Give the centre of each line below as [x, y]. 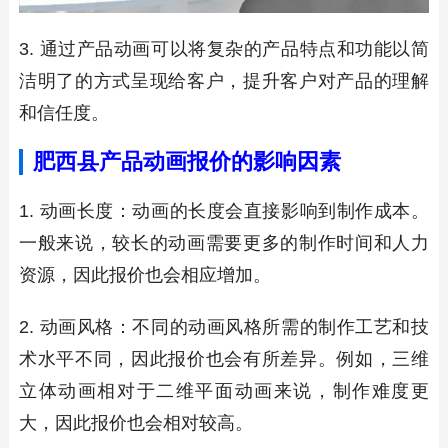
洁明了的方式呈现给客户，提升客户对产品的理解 [224, 81]
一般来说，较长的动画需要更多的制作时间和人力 [224, 243]
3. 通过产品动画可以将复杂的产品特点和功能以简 [224, 49]
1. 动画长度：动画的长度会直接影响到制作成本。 [224, 211]
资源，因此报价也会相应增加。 [144, 275]
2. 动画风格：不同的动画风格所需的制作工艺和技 [224, 327]
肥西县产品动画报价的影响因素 [186, 162]
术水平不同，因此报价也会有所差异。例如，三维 [224, 359]
